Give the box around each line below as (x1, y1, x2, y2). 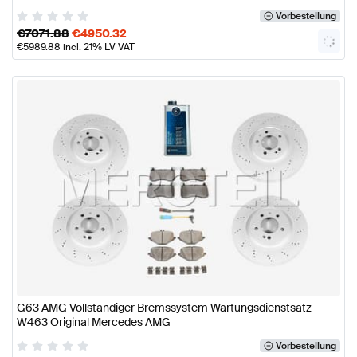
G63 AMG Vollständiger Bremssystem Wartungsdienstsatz (17, 300, 312, 315)
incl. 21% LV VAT (61, 41, 135, 54)
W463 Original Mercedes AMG (17, 314, 171, 329)
